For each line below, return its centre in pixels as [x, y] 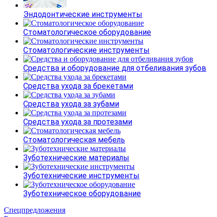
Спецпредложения [35, 210]
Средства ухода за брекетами [78, 86]
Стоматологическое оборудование [87, 32]
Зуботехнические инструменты [81, 175]
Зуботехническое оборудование [82, 193]
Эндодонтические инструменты [83, 14]
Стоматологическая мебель [74, 139]
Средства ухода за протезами [78, 122]
